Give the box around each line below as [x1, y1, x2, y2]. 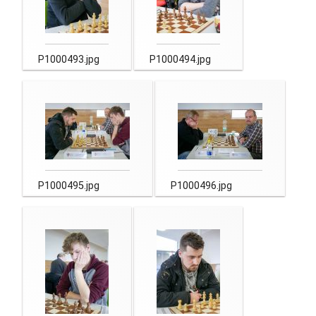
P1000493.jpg [38, 53, 99, 66]
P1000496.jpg [171, 179, 232, 192]
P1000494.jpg [150, 53, 211, 66]
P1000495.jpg [38, 179, 99, 192]
